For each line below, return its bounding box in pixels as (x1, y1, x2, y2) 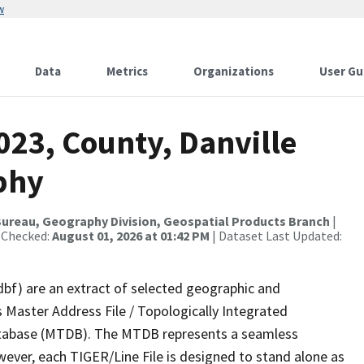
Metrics (106, 63, 148, 79)
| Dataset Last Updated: (210, 227, 342, 244)
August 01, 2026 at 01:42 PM (52, 227, 210, 244)
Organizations (193, 63, 274, 79)
